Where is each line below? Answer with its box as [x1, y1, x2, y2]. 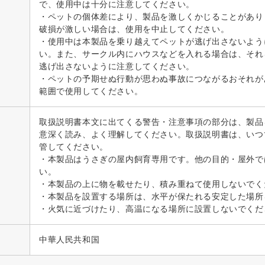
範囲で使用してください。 [39, 86, 143, 96]
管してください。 [39, 142, 108, 151]
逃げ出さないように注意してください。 [39, 62, 195, 71]
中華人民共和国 [39, 235, 100, 244]
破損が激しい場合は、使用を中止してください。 [39, 24, 230, 34]
